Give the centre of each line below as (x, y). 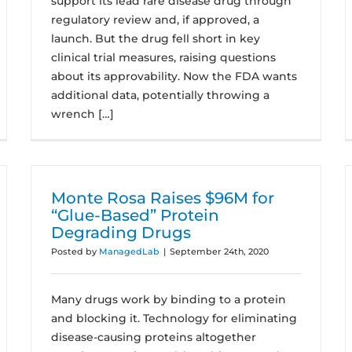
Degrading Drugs (121, 233)
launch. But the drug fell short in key (156, 38)
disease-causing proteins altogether (154, 337)
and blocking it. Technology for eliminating (174, 318)
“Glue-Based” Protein (135, 215)
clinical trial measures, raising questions (163, 57)
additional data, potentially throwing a (160, 95)
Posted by (75, 251)
